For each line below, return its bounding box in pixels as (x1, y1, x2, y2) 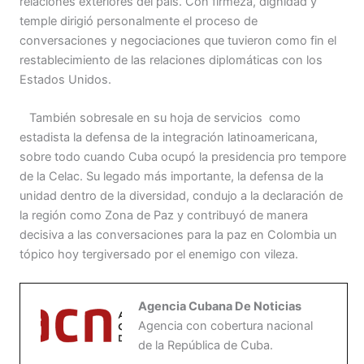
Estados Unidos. (19, 71, 111, 87)
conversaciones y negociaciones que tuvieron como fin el (19, 32, 336, 48)
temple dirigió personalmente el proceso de (19, 13, 258, 28)
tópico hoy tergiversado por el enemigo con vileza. (19, 246, 298, 262)
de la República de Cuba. (138, 338, 273, 353)
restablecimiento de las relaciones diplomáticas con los (19, 52, 323, 67)
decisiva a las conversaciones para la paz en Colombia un (19, 227, 337, 242)
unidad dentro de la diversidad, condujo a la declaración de (19, 188, 343, 203)
